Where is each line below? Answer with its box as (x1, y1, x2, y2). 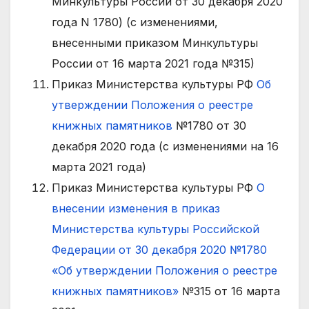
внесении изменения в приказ (52, 201, 220, 216)
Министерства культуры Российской (52, 222, 259, 237)
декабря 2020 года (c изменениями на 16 (52, 139, 279, 154)
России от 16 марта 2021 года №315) (52, 57, 255, 71)
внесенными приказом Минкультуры (52, 36, 258, 50)
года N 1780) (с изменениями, (52, 15, 218, 30)
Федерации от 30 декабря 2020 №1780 (52, 243, 267, 257)
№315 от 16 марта (179, 284, 280, 299)
